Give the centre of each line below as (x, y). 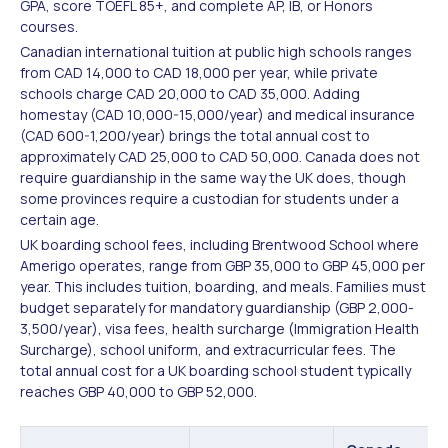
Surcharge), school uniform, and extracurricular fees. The (208, 349)
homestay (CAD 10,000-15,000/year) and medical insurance (217, 114)
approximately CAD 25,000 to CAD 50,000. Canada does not (220, 156)
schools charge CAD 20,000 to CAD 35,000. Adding (190, 93)
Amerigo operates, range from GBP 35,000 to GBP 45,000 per (222, 265)
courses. (49, 26)
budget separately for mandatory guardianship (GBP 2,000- (217, 307)
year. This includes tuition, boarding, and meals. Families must (223, 286)
